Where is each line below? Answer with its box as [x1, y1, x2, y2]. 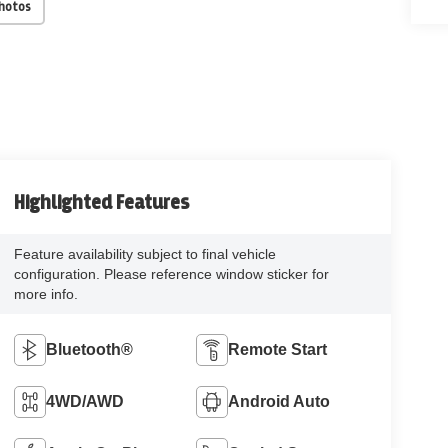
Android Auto [228, 393, 331, 411]
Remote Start [228, 341, 328, 359]
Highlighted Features [13, 192, 189, 214]
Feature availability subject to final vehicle [13, 246, 276, 263]
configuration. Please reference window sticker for [13, 266, 329, 283]
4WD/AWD [45, 393, 124, 411]
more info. [13, 286, 78, 303]
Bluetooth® [45, 341, 133, 359]
